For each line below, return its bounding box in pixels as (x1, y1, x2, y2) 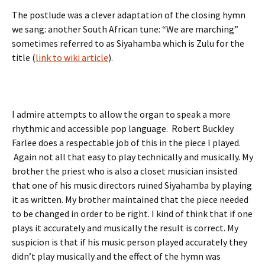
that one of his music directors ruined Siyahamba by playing (12, 179, 252, 192)
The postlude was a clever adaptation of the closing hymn (12, 9, 245, 21)
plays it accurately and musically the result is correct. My (12, 222, 238, 234)
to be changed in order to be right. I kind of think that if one (12, 208, 253, 220)
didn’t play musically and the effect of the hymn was (12, 250, 221, 263)
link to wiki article (35, 51, 108, 64)
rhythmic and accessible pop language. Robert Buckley (12, 122, 234, 135)
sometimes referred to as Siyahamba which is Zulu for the (12, 37, 244, 50)
